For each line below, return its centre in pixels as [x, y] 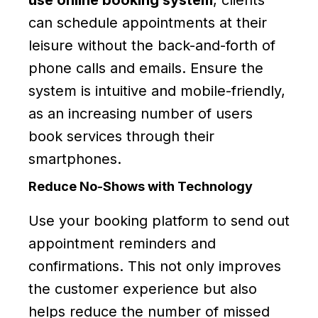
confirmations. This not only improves [155, 266]
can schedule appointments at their [148, 22]
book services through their [121, 136]
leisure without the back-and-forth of [152, 45]
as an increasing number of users [141, 113]
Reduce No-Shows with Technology [141, 186]
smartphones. [75, 159]
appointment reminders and [122, 243]
